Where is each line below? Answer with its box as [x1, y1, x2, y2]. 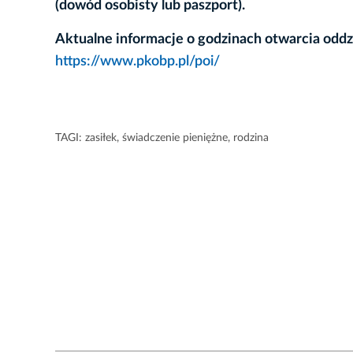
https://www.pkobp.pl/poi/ [55, 54, 220, 69]
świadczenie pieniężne [122, 132, 228, 144]
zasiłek [85, 132, 117, 144]
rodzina [233, 132, 269, 144]
